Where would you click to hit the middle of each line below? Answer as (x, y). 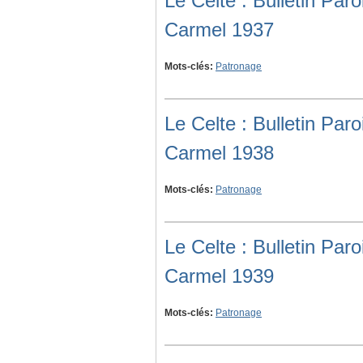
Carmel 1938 (219, 153)
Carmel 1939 (219, 276)
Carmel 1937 (219, 30)
